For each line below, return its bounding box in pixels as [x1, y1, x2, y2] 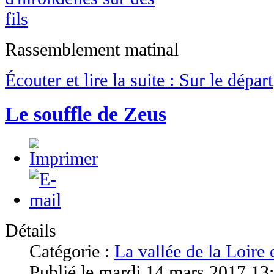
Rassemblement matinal [5, 39, 179, 60]
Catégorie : [29, 241, 114, 262]
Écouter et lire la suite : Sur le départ [5, 70, 273, 91]
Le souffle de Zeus [5, 103, 166, 126]
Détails [5, 220, 56, 241]
